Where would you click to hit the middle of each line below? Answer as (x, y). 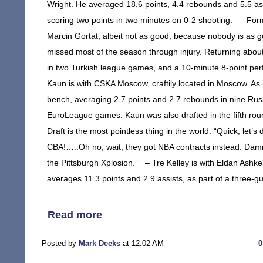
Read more (75, 215)
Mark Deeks (100, 243)
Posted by (60, 243)
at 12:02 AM (142, 243)
